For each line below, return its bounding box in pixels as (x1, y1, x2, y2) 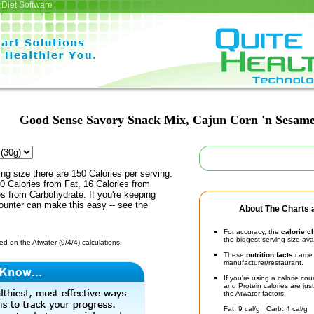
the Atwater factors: (224, 289, 286, 297)
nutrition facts (246, 251, 293, 259)
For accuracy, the (224, 228, 281, 235)
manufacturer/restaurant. (224, 259, 303, 266)
